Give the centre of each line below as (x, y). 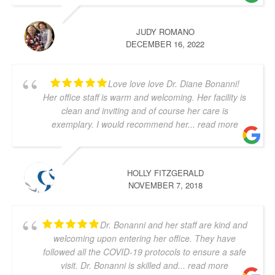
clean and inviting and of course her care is (145, 110)
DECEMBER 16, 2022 (165, 44)
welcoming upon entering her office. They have (145, 238)
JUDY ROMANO (165, 32)
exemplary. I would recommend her (119, 124)
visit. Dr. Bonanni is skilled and (119, 265)
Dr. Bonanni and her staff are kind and (174, 225)
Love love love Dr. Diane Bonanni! (174, 83)
